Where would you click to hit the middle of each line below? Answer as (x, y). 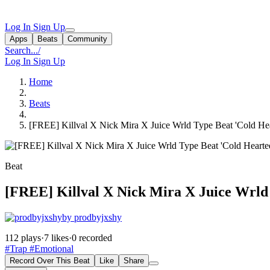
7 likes (56, 237)
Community (87, 39)
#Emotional (50, 248)
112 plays (23, 237)
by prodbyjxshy (92, 217)
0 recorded (92, 237)
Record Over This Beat (50, 260)
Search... (21, 50)
